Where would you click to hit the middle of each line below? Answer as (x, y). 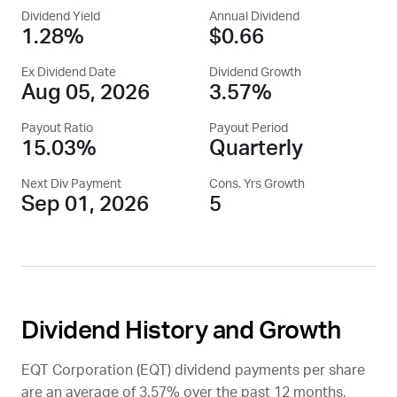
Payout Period (249, 128)
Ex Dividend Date (69, 73)
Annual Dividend (254, 17)
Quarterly (256, 149)
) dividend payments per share (266, 370)
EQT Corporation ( (81, 370)
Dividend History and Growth (181, 331)
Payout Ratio (57, 128)
